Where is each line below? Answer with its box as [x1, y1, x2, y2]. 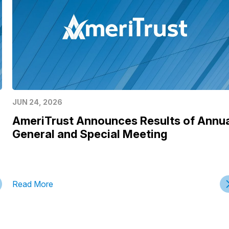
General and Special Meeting [12, 127, 168, 141]
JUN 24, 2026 [12, 97, 62, 106]
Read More [12, 178, 53, 189]
